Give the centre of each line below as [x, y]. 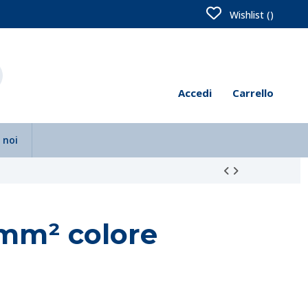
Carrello [253, 93]
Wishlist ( [249, 15]
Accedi [195, 93]
